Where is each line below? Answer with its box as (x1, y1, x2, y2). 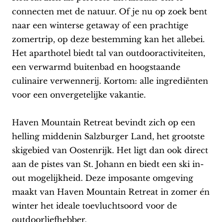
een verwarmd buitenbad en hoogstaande (12, 62, 180, 72)
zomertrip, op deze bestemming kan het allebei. (12, 34, 205, 45)
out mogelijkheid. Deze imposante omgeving (12, 173, 193, 183)
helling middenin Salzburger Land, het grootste (12, 131, 205, 142)
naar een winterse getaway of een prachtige (12, 20, 188, 31)
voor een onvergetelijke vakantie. (12, 90, 146, 100)
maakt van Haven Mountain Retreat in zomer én (12, 187, 210, 197)
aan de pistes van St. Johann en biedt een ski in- (12, 159, 204, 169)
